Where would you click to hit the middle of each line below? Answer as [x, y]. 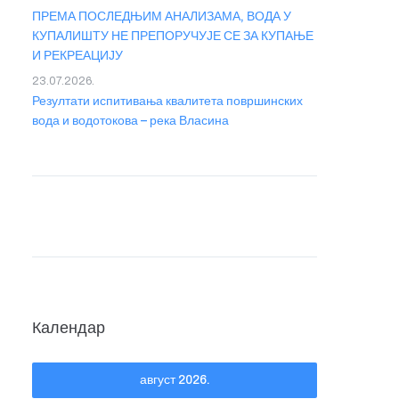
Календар [69, 328]
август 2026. [175, 380]
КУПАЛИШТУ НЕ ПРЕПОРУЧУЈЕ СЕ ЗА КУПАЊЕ [173, 36]
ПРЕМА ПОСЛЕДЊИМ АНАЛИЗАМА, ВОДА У [162, 16]
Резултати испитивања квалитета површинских [167, 101]
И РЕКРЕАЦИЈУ [77, 56]
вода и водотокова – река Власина [130, 121]
